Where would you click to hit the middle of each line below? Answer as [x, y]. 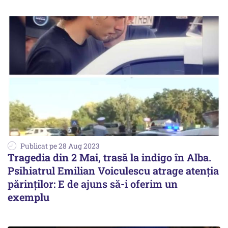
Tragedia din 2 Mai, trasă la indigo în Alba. [109, 158]
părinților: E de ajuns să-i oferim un [93, 184]
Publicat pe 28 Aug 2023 [60, 146]
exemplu [28, 197]
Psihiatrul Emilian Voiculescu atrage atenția [113, 171]
